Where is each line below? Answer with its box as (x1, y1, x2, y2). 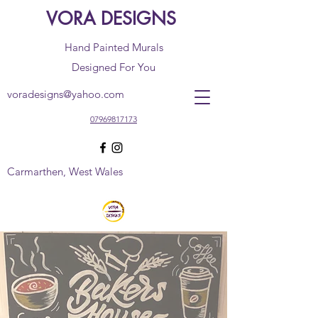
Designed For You (72, 60, 155, 74)
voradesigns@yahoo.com (7, 87, 124, 101)
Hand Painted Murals (64, 40, 163, 54)
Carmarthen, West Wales (7, 165, 126, 178)
